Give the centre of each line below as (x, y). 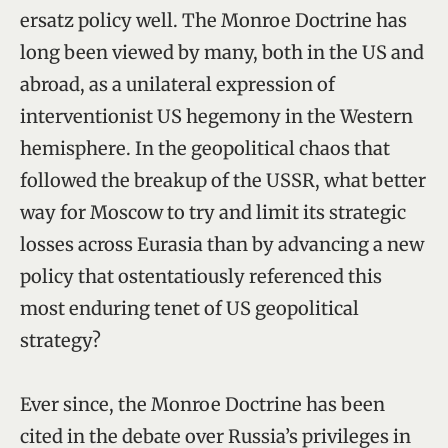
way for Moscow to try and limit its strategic (213, 212)
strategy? (60, 340)
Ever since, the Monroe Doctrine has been (202, 404)
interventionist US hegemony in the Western (216, 116)
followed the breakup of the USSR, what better (223, 180)
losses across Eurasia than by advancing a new (222, 244)
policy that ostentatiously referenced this (201, 276)
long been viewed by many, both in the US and (222, 52)
